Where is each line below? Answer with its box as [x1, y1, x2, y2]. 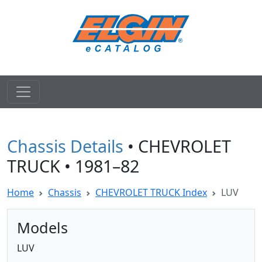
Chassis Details [7, 135, 123, 157]
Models [17, 218, 68, 237]
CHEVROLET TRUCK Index [95, 186, 207, 199]
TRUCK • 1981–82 [7, 154, 139, 177]
